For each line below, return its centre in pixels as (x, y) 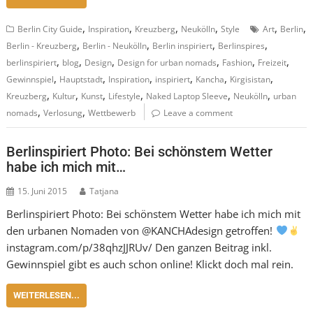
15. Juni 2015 (43, 191)
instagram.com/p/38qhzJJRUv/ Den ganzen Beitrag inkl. (139, 247)
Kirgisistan (250, 79)
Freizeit (272, 63)
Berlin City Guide (50, 29)
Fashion (238, 63)
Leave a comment (198, 113)
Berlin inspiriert (183, 46)
